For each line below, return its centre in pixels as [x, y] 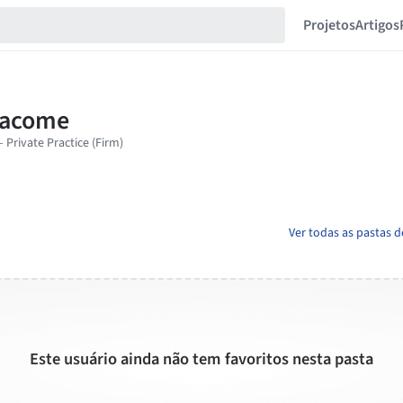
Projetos [329, 25]
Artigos [377, 25]
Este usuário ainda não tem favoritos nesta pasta [201, 359]
